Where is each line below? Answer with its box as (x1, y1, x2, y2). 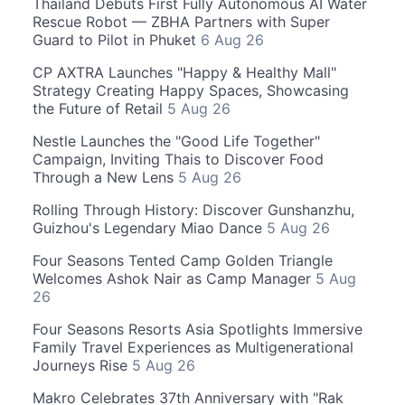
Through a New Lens (33, 167, 178, 186)
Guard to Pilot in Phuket (33, 30, 201, 49)
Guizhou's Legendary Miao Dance (33, 218, 267, 237)
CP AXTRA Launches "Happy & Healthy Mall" (33, 62, 336, 81)
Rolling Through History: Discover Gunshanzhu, (33, 200, 354, 219)
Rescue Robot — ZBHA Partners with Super (33, 12, 330, 31)
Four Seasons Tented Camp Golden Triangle (33, 250, 333, 269)
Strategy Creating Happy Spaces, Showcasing (33, 80, 349, 99)
